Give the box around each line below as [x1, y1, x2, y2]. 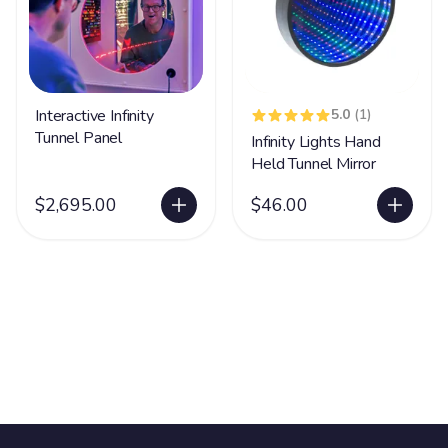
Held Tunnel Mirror [251, 153, 377, 175]
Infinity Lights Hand [251, 131, 381, 153]
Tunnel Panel [35, 127, 123, 149]
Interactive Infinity [35, 105, 154, 127]
